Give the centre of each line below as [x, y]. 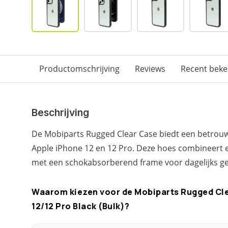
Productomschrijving [79, 69]
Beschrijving [60, 112]
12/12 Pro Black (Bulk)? [81, 206]
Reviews [150, 69]
